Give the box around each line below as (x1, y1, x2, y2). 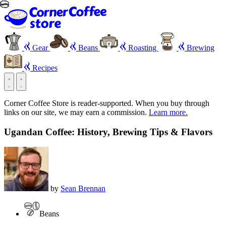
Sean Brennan (61, 184, 105, 193)
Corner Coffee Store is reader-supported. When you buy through (4, 99, 209, 107)
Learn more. (149, 108, 188, 117)
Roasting (126, 43, 158, 52)
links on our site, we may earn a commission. (4, 108, 149, 117)
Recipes (30, 64, 58, 72)
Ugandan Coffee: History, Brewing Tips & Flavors (4, 126, 212, 137)
